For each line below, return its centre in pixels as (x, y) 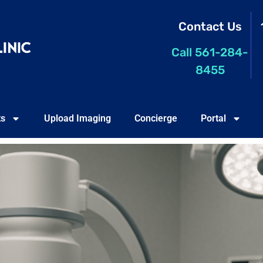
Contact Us (210, 26)
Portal (213, 118)
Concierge (156, 118)
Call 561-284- (210, 53)
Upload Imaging (77, 118)
